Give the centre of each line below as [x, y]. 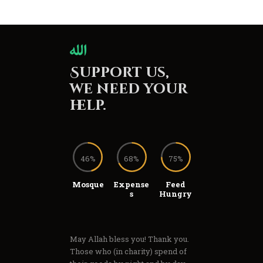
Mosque [88, 185]
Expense [132, 185]
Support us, [119, 73]
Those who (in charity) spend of [128, 252]
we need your [129, 89]
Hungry [176, 194]
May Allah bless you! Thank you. [129, 239]
